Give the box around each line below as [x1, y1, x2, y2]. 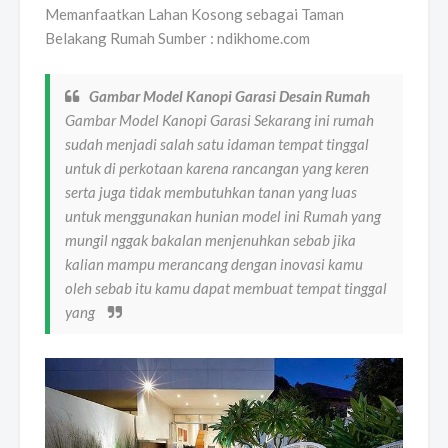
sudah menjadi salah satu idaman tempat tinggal [65, 135, 369, 154]
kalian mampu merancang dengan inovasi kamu [65, 255, 363, 274]
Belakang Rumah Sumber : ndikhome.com [45, 29, 310, 48]
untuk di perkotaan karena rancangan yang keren [65, 159, 369, 178]
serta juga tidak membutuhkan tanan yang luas [65, 183, 357, 202]
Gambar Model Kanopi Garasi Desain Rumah [89, 87, 370, 106]
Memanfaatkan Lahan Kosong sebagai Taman [45, 5, 344, 24]
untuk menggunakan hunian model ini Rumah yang [65, 207, 381, 226]
